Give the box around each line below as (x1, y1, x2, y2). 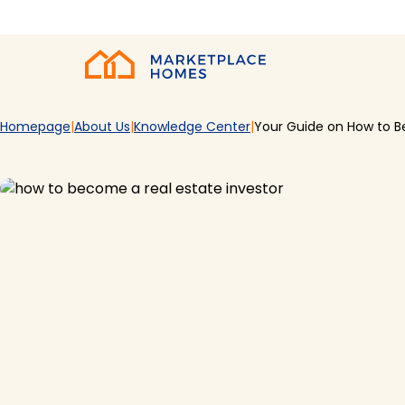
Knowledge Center (134, 118, 250, 136)
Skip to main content (11, 7, 159, 28)
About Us (74, 118, 130, 136)
